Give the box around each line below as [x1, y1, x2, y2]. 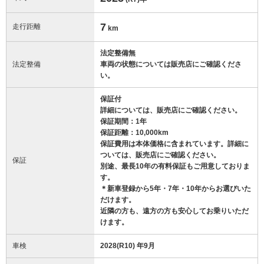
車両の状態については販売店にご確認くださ [100, 60, 242, 68]
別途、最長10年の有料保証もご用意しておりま [100, 161, 250, 170]
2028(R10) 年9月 [100, 241, 155, 250]
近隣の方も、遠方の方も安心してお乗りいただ [100, 206, 249, 215]
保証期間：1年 [100, 117, 147, 126]
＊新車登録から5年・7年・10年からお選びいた [100, 184, 251, 193]
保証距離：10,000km [100, 128, 169, 137]
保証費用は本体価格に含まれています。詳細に [100, 139, 249, 148]
